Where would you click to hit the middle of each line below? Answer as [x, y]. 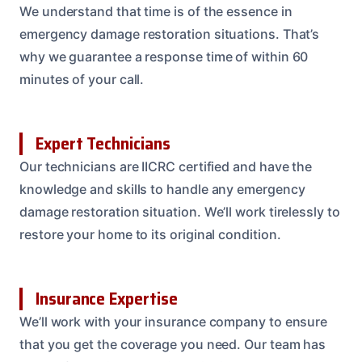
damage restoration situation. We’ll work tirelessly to [180, 212]
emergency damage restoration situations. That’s [170, 34]
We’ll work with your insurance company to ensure [174, 322]
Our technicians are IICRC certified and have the [166, 167]
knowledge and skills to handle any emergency [162, 189]
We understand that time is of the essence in [156, 12]
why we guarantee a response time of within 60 [164, 57]
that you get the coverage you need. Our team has [173, 345]
